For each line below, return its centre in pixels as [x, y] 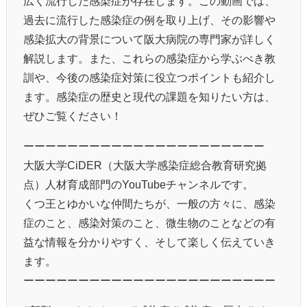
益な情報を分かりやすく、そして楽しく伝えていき [149, 242]
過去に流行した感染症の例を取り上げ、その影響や [149, 20]
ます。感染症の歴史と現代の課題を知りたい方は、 [149, 96]
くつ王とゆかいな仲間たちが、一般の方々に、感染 [149, 203]
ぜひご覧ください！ [73, 115]
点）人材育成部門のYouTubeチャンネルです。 [138, 184]
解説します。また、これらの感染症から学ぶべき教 [149, 58]
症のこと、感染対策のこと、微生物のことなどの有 [149, 222]
